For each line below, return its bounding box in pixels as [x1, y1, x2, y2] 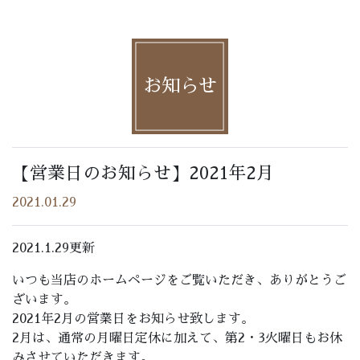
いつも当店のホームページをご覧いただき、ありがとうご [12, 274, 346, 288]
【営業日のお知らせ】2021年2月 [12, 165, 274, 183]
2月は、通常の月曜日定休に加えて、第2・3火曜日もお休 [12, 332, 342, 346]
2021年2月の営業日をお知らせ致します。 [12, 313, 254, 326]
